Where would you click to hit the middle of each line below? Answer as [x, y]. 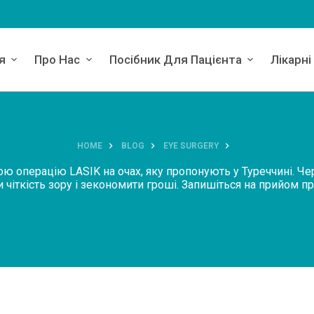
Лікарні [291, 60]
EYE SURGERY [191, 145]
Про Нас [57, 60]
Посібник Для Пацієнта [175, 60]
